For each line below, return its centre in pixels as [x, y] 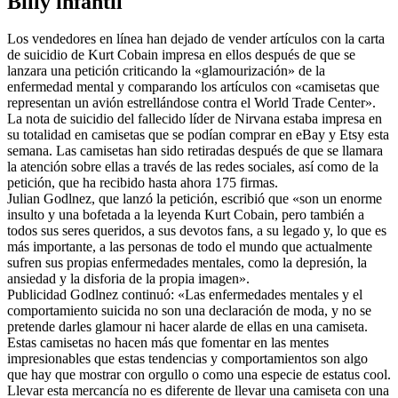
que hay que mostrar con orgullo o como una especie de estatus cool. [199, 375]
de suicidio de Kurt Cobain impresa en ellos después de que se [181, 55]
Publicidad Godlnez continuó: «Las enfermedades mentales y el [185, 295]
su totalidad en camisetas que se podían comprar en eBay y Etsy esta [198, 135]
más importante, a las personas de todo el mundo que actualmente [190, 247]
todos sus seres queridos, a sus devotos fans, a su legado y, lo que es [197, 231]
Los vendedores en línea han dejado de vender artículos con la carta [196, 39]
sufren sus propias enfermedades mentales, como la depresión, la [187, 263]
